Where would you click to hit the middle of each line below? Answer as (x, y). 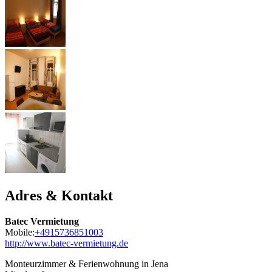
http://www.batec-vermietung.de (66, 243)
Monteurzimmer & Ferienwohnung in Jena (87, 263)
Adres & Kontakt (59, 195)
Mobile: (20, 232)
